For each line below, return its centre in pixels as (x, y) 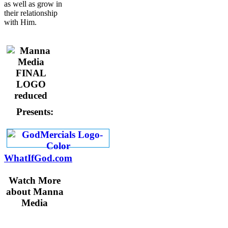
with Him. (20, 22)
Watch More (35, 181)
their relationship (31, 13)
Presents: (35, 112)
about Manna (35, 192)
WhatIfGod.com (38, 158)
